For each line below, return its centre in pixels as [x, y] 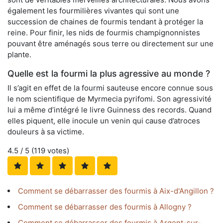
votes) [57, 151]
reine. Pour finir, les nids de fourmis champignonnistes [104, 33]
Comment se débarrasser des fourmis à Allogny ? [105, 207]
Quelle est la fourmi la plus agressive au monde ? [109, 74]
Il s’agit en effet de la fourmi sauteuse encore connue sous [110, 88]
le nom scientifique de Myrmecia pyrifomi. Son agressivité [110, 99]
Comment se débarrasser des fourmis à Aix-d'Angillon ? [116, 191]
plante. [19, 55]
